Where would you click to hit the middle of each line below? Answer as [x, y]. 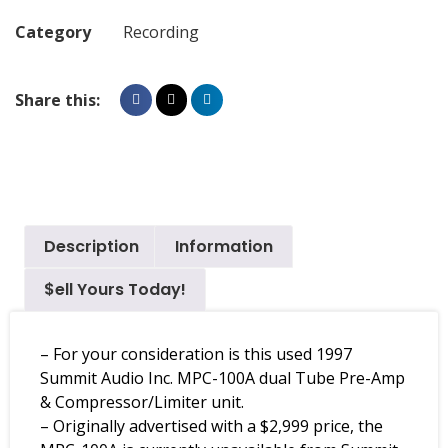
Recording [161, 32]
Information [223, 246]
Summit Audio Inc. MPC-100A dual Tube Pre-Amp [222, 378]
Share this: [57, 100]
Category [53, 32]
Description [92, 246]
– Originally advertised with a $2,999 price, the [211, 426]
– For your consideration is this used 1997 [196, 354]
